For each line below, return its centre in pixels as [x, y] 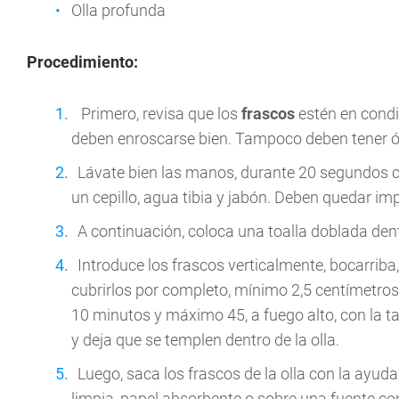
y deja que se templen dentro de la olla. [205, 340]
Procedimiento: [82, 62]
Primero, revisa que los [159, 114]
